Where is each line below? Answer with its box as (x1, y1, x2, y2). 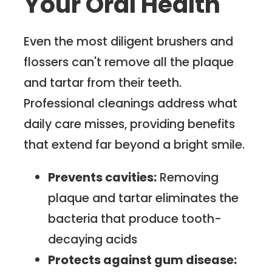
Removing (157, 168, 219, 186)
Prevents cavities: (48, 168, 157, 186)
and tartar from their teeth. (24, 74, 182, 92)
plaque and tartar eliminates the (48, 189, 239, 206)
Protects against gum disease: (48, 251, 237, 268)
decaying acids (48, 230, 138, 248)
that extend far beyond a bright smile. (24, 136, 245, 154)
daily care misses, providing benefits (24, 115, 236, 133)
